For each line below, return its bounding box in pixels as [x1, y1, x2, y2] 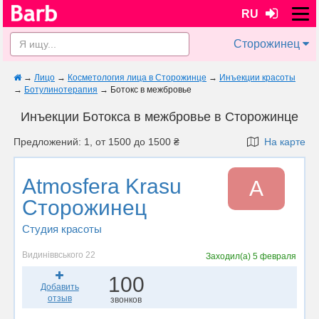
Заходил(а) [206, 251, 253, 261]
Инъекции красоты [219, 73, 296, 83]
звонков [110, 295, 142, 305]
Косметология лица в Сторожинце [68, 73, 206, 83]
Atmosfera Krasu [22, 174, 182, 198]
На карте [258, 136, 305, 147]
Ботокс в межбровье [110, 85, 192, 95]
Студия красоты [22, 223, 102, 235]
